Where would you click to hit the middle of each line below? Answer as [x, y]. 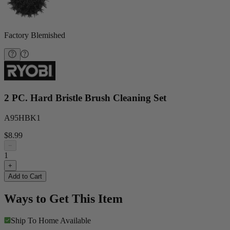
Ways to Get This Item [63, 198]
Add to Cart [25, 176]
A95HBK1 [22, 118]
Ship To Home [35, 220]
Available [75, 220]
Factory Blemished [35, 35]
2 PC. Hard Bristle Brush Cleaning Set [85, 98]
